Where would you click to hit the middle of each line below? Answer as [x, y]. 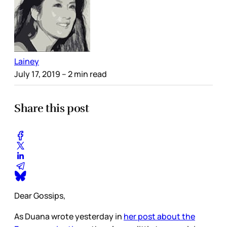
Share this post [52, 108]
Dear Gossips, [40, 195]
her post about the [159, 216]
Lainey [27, 62]
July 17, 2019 [37, 74]
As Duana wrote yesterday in [69, 216]
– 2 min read [84, 74]
